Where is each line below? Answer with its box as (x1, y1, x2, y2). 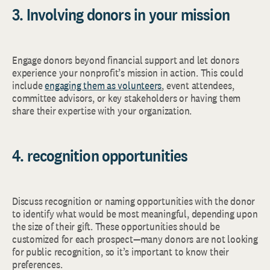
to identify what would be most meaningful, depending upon (12, 207, 258, 221)
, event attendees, (162, 78, 234, 92)
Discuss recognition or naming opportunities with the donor (12, 194, 256, 208)
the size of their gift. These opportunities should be (12, 219, 220, 233)
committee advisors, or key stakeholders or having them (12, 91, 241, 105)
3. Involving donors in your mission (12, 4, 230, 25)
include (12, 78, 45, 92)
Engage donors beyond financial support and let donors (12, 53, 239, 67)
